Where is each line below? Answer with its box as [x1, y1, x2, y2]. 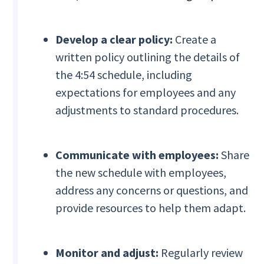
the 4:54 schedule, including [55, 67, 193, 82]
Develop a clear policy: [55, 32, 176, 47]
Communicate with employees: [55, 147, 222, 163]
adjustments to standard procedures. [55, 103, 239, 118]
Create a [175, 32, 217, 47]
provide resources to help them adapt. [55, 200, 246, 216]
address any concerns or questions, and [55, 183, 249, 198]
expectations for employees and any [55, 85, 236, 100]
